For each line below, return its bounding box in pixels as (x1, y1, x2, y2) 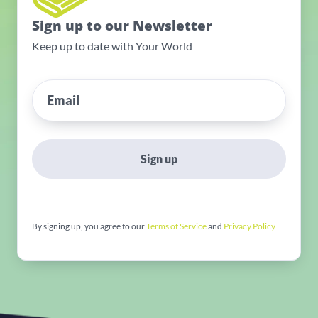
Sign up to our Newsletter (32, 16, 212, 35)
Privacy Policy (224, 221, 275, 232)
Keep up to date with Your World (32, 39, 192, 53)
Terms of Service (146, 221, 207, 232)
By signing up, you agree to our (32, 221, 146, 232)
